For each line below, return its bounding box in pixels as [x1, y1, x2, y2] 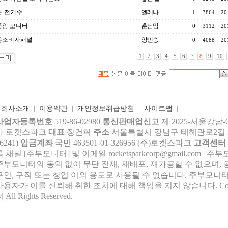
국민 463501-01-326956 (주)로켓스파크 [54, 138, 193, 147]
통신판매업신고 [102, 117, 159, 126]
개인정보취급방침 [77, 105, 134, 112]
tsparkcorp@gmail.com [126, 149, 203, 158]
